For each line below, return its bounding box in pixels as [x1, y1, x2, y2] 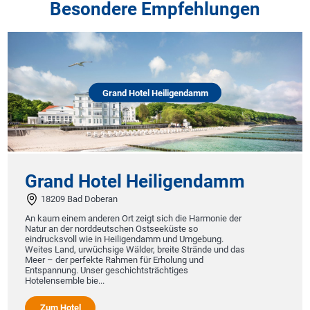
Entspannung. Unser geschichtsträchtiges [25, 264, 189, 275]
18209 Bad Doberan [39, 194, 118, 205]
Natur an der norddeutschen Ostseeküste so [25, 223, 199, 234]
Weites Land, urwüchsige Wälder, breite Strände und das [25, 244, 246, 255]
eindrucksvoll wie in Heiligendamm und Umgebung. [25, 233, 224, 244]
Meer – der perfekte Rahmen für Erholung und [25, 254, 204, 265]
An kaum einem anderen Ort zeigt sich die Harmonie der [25, 212, 242, 224]
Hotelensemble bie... [25, 275, 105, 286]
